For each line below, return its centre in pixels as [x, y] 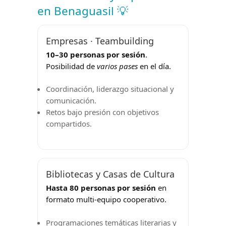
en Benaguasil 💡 [83, 11]
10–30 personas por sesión [96, 54]
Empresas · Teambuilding [100, 41]
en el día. [154, 66]
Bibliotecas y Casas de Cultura [110, 174]
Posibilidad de [71, 66]
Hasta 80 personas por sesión [101, 188]
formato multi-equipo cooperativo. [106, 200]
